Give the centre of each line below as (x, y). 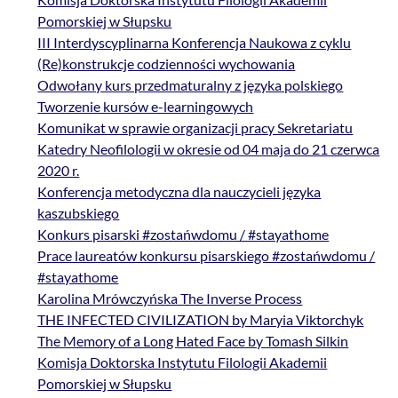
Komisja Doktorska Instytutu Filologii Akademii (183, 362)
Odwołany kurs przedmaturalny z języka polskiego (191, 85)
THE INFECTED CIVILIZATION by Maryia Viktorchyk (201, 320)
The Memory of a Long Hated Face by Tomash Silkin (193, 341)
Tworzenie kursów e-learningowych (146, 107)
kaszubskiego (79, 213)
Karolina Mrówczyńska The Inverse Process (170, 298)
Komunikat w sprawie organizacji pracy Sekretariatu (195, 128)
